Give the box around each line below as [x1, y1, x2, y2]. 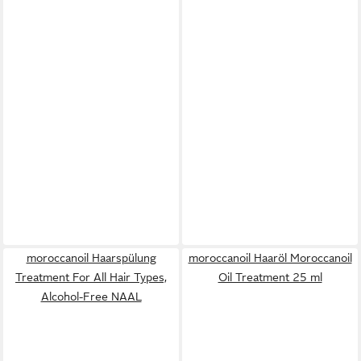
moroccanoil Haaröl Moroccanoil [188, 251, 352, 265]
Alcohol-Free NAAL [40, 290, 142, 304]
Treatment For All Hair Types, [15, 271, 167, 284]
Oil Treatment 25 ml [218, 271, 322, 284]
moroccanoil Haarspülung [26, 251, 156, 265]
